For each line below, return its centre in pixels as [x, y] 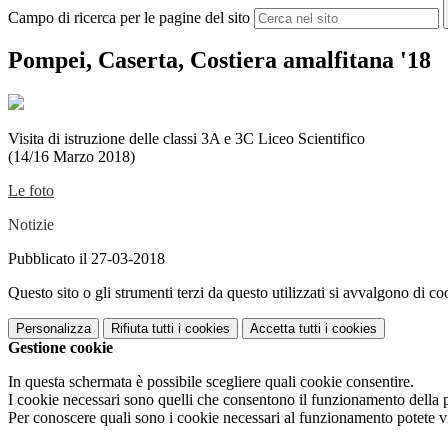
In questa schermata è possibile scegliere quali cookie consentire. [211, 381]
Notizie [31, 224]
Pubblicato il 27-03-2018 [86, 258]
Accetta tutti [285, 328]
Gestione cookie [60, 347]
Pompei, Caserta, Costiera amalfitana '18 [219, 60]
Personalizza [53, 328]
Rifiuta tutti [142, 328]
